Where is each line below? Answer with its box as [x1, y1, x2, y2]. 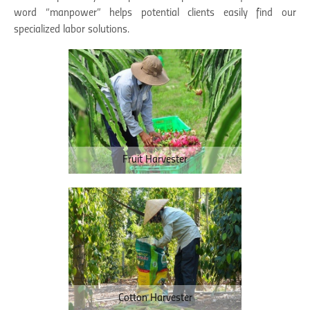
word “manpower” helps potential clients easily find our [14, 7, 296, 19]
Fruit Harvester [122, 154, 188, 165]
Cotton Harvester [118, 292, 192, 304]
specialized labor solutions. [14, 24, 129, 35]
